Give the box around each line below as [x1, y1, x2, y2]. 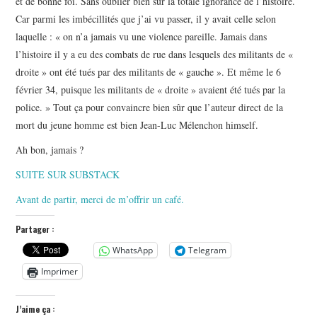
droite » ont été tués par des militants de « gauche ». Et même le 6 [16, 65, 282, 79]
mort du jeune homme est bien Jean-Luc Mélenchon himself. [16, 118, 259, 132]
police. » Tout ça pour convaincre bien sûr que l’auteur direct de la [16, 100, 284, 115]
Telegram [188, 244, 227, 257]
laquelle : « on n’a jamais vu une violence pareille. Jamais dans [16, 30, 267, 44]
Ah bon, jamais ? [16, 143, 84, 157]
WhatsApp [113, 244, 154, 257]
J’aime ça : [16, 303, 56, 316]
